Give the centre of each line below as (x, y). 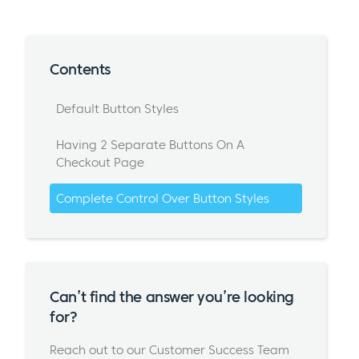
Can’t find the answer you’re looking (172, 296)
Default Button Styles (117, 109)
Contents (80, 70)
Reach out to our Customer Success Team (170, 349)
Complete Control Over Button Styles (162, 198)
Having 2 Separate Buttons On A (150, 145)
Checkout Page (100, 163)
